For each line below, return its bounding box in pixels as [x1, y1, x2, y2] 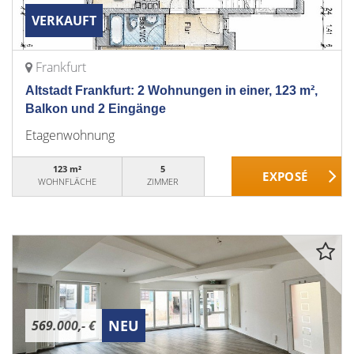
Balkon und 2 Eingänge [25, 102, 166, 115]
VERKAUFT [32, 12, 96, 29]
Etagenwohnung [25, 126, 115, 144]
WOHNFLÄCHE [37, 175, 96, 187]
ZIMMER [147, 175, 179, 187]
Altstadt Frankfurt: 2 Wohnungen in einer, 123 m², [25, 84, 318, 97]
